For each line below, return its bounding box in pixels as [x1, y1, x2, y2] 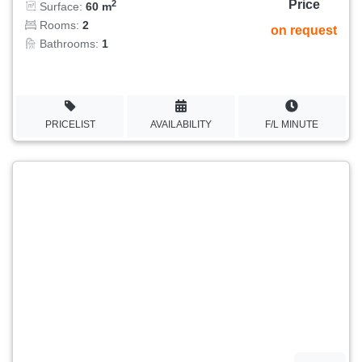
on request [271, 23, 337, 38]
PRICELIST [44, 118, 95, 130]
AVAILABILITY [149, 118, 212, 130]
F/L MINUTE [265, 118, 319, 130]
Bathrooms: [36, 37, 102, 51]
